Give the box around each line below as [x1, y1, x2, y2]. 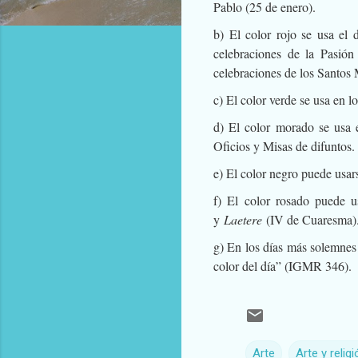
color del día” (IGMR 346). [213, 257, 352, 274]
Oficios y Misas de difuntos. [213, 137, 355, 154]
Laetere [224, 210, 262, 228]
